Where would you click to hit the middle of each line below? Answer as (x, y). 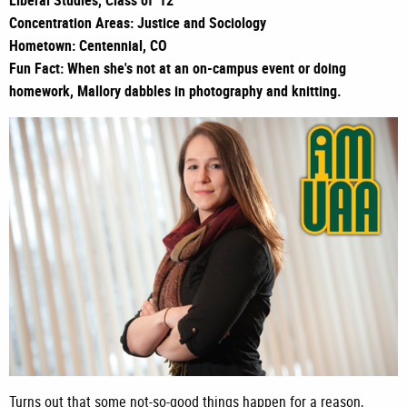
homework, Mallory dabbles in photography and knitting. (175, 91)
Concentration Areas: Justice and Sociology (138, 23)
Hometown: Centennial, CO (88, 46)
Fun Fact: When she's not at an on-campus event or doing (178, 69)
